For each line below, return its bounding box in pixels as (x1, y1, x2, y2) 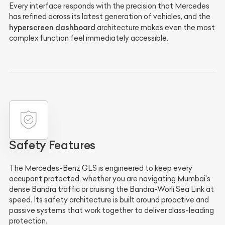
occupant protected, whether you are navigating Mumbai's (9, 174, 210, 183)
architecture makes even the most (95, 23, 215, 32)
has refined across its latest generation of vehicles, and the (9, 12, 210, 21)
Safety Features (9, 138, 95, 152)
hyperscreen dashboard (9, 22, 95, 32)
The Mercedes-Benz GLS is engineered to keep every (9, 163, 192, 173)
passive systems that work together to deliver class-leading (9, 205, 214, 215)
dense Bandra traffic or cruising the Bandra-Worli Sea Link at (9, 184, 214, 194)
